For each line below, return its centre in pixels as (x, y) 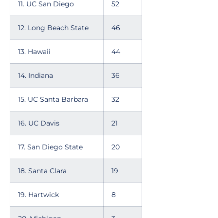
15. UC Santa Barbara (53, 99)
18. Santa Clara (42, 171)
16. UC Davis (39, 123)
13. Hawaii (34, 52)
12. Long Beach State (53, 28)
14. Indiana (36, 75)
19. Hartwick (38, 195)
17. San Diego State (50, 147)
